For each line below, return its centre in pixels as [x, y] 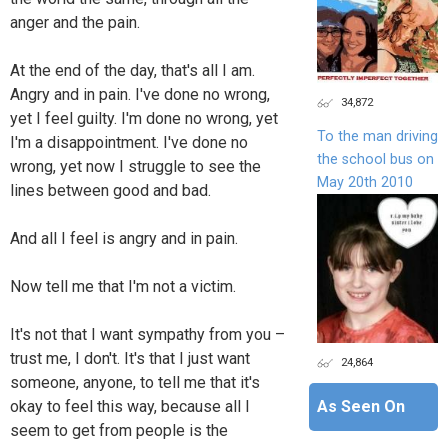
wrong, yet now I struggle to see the [135, 166]
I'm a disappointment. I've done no [129, 142]
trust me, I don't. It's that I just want [130, 358]
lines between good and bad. [110, 190]
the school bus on [375, 159]
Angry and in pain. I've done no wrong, [140, 94]
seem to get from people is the [119, 430]
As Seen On [360, 406]
